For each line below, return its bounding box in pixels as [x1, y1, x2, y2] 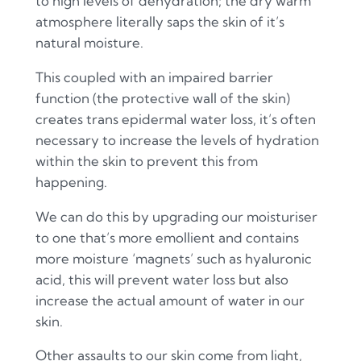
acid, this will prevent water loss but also [35, 270, 288, 288]
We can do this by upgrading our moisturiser [35, 207, 317, 225]
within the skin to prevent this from [35, 151, 258, 169]
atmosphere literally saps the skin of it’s [35, 12, 284, 30]
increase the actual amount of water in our [35, 291, 305, 309]
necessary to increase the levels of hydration [35, 131, 319, 148]
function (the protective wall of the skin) [35, 89, 290, 106]
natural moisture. [35, 33, 143, 51]
